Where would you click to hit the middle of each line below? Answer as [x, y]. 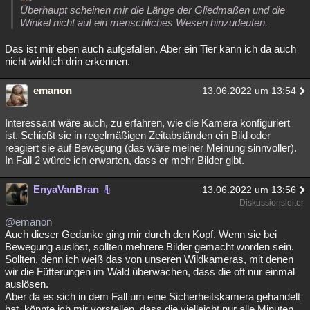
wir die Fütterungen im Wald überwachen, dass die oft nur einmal [150, 271]
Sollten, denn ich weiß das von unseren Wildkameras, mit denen [149, 259]
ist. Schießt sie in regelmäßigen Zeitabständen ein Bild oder [138, 135]
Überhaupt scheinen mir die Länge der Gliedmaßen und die [153, 10]
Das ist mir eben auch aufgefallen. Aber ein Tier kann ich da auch [151, 48]
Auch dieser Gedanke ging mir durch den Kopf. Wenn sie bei [141, 234]
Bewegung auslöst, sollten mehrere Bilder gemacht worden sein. [149, 246]
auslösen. [27, 284]
